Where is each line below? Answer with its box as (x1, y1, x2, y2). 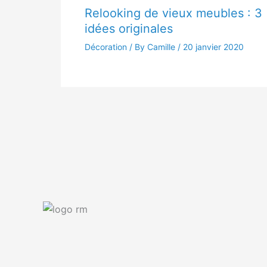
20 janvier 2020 (183, 42, 244, 52)
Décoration (85, 42, 127, 52)
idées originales (85, 21, 173, 36)
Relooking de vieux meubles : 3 (85, 6, 262, 21)
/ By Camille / (127, 42, 183, 52)
